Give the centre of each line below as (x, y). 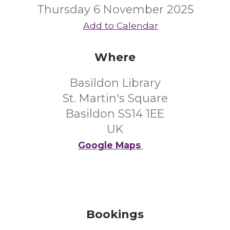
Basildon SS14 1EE (115, 114)
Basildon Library (115, 83)
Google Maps (109, 145)
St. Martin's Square (115, 98)
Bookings (115, 214)
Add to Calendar (121, 25)
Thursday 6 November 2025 (115, 9)
